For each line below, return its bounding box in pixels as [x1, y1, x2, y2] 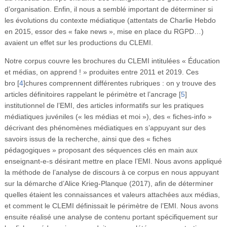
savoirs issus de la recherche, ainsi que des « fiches [4, 134, 171, 143]
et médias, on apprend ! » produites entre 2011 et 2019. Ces [4, 67, 199, 76]
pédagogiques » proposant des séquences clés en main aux [4, 145, 198, 154]
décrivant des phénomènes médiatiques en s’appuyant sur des [4, 123, 206, 132]
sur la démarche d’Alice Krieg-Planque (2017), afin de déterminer [4, 179, 213, 187]
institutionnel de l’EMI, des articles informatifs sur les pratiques [4, 101, 204, 109]
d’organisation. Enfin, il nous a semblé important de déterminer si [4, 5, 213, 13]
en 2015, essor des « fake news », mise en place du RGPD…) [4, 27, 204, 35]
